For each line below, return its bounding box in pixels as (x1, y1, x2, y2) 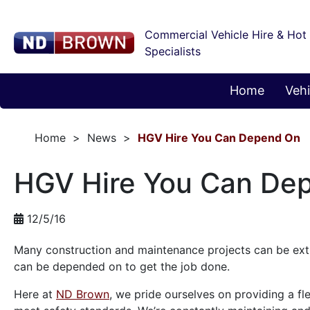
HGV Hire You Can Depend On (138, 131, 300, 145)
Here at (14, 287, 56, 301)
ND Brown (56, 287, 109, 301)
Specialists (144, 44, 201, 58)
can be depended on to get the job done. (14, 259, 230, 273)
